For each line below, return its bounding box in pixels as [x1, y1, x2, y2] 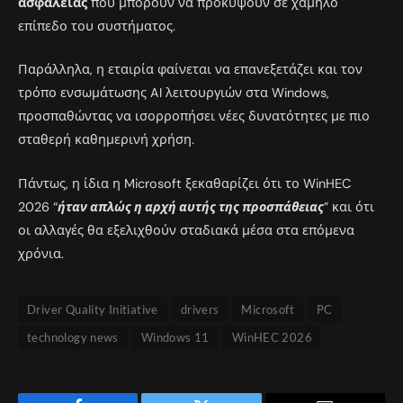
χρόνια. [18, 245, 64, 262]
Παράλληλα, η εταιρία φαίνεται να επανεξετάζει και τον [18, 61, 363, 78]
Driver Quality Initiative [27, 301, 158, 317]
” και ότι [324, 198, 374, 215]
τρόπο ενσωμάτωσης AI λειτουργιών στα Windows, [18, 85, 329, 102]
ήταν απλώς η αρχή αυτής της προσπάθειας [58, 198, 324, 215]
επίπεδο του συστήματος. [18, 18, 175, 35]
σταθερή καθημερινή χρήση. [18, 131, 194, 148]
